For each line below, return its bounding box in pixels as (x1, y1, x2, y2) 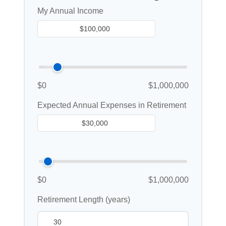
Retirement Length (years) (37, 195, 130, 204)
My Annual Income (37, 6, 103, 15)
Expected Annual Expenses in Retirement (37, 100, 186, 109)
